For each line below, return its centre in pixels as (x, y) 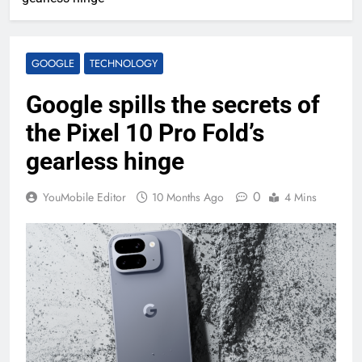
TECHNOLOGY (124, 64)
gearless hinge (105, 162)
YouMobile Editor (84, 198)
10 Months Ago (188, 198)
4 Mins (301, 198)
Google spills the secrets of (173, 105)
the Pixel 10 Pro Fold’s (145, 133)
